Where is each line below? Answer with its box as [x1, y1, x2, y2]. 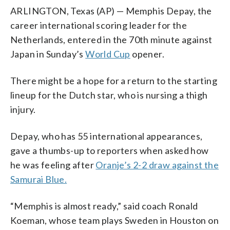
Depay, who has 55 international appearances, [10, 130, 203, 142]
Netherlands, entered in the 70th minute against [10, 33, 213, 45]
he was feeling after [10, 159, 96, 170]
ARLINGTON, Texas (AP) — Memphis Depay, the [10, 5, 212, 16]
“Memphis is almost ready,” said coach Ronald [10, 200, 198, 212]
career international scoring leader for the [10, 19, 187, 31]
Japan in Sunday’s [10, 48, 86, 60]
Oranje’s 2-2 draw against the [95, 159, 219, 170]
